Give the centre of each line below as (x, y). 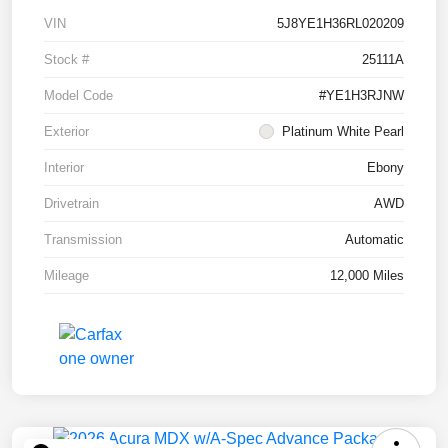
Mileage (66, 275)
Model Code (78, 95)
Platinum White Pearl (343, 131)
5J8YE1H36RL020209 (340, 23)
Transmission (83, 239)
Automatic (374, 239)
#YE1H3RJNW (361, 95)
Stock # (66, 59)
